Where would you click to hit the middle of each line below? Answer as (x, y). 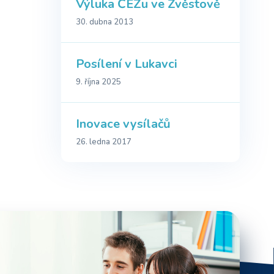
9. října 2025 (98, 82)
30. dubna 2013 (105, 22)
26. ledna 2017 (104, 142)
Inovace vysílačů (123, 124)
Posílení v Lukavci (127, 64)
